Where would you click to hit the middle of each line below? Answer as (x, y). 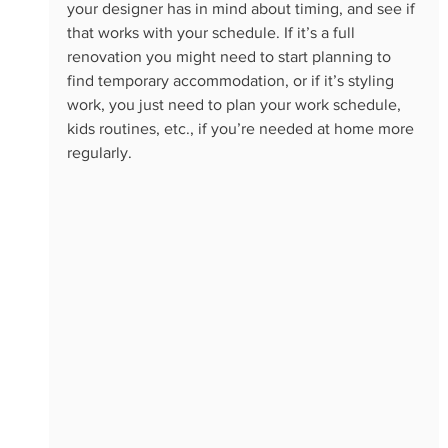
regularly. (101, 153)
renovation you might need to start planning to (230, 57)
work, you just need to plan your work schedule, (235, 105)
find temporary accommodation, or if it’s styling (232, 81)
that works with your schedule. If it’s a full (212, 33)
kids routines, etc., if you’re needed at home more (242, 129)
